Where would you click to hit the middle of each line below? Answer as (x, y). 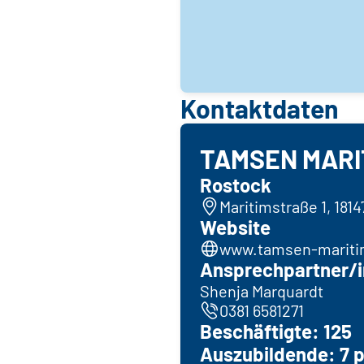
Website (235, 227)
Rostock (236, 184)
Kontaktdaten (260, 108)
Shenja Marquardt (262, 290)
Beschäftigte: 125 (276, 331)
